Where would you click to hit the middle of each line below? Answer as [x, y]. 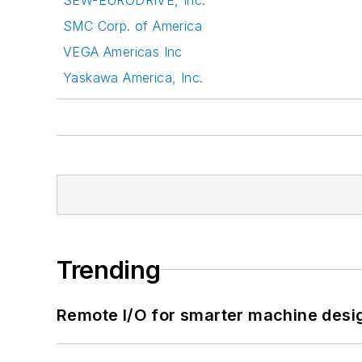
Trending [109, 269]
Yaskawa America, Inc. [133, 77]
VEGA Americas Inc [123, 51]
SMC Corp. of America [133, 25]
